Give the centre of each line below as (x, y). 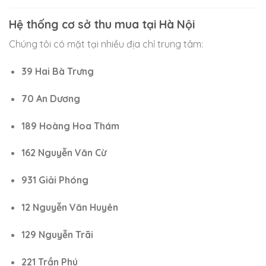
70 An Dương (50, 98)
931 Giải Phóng (55, 180)
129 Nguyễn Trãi (57, 234)
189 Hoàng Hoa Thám (70, 126)
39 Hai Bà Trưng (57, 71)
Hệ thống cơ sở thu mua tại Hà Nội (102, 24)
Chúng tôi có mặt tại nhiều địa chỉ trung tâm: (106, 44)
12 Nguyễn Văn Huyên (69, 207)
